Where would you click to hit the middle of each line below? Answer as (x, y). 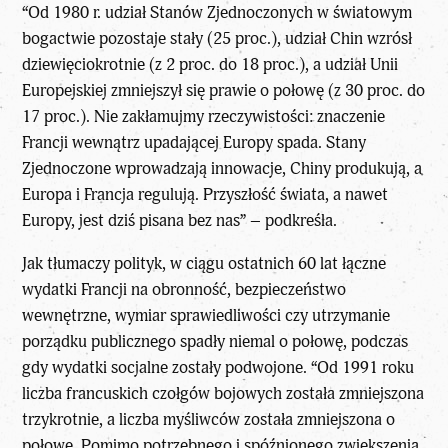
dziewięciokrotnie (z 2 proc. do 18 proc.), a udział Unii (210, 65)
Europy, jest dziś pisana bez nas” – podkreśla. (180, 221)
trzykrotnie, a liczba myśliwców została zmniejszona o (209, 420)
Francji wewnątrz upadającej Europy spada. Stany (194, 143)
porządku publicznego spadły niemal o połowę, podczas (215, 342)
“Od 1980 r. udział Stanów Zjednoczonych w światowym (217, 13)
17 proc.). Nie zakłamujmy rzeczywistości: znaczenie (204, 117)
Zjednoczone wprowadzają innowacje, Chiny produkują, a (222, 169)
